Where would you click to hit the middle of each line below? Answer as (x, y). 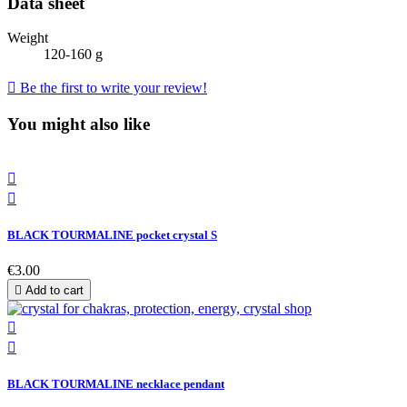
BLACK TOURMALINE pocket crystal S (112, 234)
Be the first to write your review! (112, 88)
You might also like (79, 124)
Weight (28, 38)
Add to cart (55, 291)
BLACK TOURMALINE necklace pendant (116, 384)
